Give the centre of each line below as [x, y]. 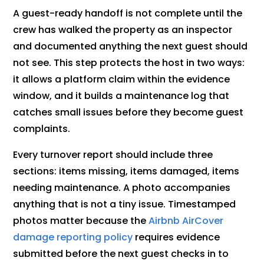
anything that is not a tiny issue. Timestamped [125, 204]
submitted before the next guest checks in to [121, 254]
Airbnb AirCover [186, 221]
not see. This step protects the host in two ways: [129, 63]
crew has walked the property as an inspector [123, 30]
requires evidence [176, 237]
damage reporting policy [73, 237]
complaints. [42, 129]
